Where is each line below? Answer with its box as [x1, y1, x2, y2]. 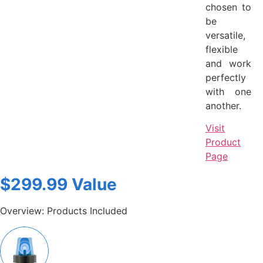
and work [205, 57, 251, 69]
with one [205, 85, 251, 97]
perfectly [205, 71, 246, 83]
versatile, [205, 29, 245, 41]
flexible [205, 43, 238, 55]
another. [205, 99, 241, 112]
